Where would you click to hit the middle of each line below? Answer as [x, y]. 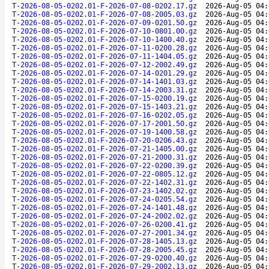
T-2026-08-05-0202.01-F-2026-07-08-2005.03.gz [104, 14]
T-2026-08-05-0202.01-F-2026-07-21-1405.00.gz [104, 149]
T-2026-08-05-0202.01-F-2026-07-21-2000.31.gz [104, 157]
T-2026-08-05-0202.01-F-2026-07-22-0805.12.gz [104, 174]
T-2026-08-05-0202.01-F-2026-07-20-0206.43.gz [104, 140]
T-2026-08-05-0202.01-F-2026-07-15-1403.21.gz [104, 107]
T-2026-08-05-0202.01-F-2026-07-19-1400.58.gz [104, 132]
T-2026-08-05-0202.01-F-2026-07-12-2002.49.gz [104, 65]
